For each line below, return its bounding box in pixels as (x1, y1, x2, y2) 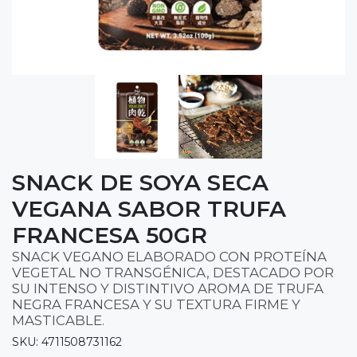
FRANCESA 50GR (12, 221, 207, 249)
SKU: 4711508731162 (12, 334, 122, 349)
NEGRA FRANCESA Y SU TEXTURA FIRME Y (12, 296, 300, 312)
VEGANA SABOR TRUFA (12, 194, 286, 222)
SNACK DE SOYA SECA (12, 168, 269, 196)
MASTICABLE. (12, 312, 104, 328)
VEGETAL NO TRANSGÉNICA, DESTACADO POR (12, 264, 334, 280)
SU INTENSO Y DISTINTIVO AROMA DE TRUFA (12, 280, 324, 296)
